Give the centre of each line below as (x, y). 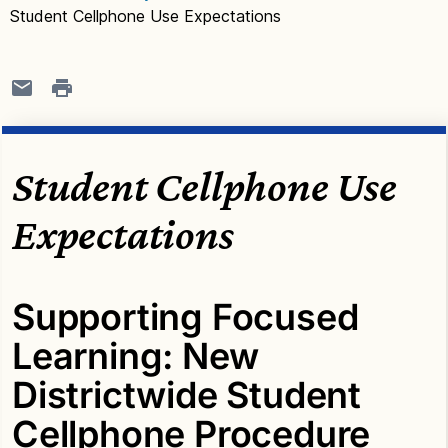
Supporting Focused (185, 316)
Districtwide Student (186, 394)
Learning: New (135, 355)
